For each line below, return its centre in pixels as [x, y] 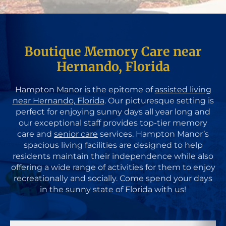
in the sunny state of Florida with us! [113, 190]
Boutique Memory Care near [113, 52]
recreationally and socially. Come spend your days [113, 179]
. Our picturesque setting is [159, 101]
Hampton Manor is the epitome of [85, 90]
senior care [76, 134]
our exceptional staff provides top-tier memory [113, 123]
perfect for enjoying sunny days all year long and [113, 112]
